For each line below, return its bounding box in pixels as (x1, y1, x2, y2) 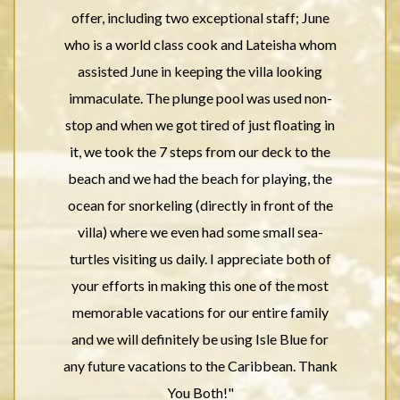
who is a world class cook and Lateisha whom (63, 36, 337, 53)
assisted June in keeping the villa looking (78, 62, 322, 79)
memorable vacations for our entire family (71, 304, 329, 321)
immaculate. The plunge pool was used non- (68, 89, 332, 106)
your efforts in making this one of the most (71, 277, 329, 294)
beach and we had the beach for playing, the (68, 170, 332, 187)
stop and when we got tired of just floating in (65, 116, 335, 133)
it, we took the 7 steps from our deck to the (70, 143, 330, 160)
